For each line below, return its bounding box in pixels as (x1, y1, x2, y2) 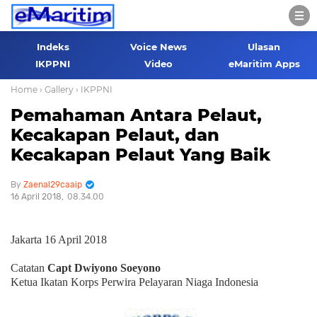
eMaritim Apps (228, 58, 300, 69)
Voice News (129, 41, 187, 52)
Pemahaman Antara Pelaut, (11, 105, 262, 125)
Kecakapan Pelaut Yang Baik (11, 144, 270, 165)
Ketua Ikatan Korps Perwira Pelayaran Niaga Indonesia (11, 276, 258, 288)
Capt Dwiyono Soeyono (47, 262, 161, 274)
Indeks (36, 41, 69, 52)
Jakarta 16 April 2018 (11, 234, 107, 246)
